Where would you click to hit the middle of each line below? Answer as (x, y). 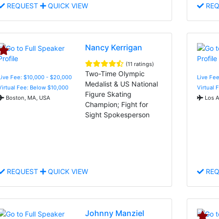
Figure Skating (109, 94)
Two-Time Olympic (115, 73)
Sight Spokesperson (118, 114)
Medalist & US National (122, 84)
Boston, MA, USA (27, 98)
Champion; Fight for (117, 104)
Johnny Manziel (115, 213)
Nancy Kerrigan (114, 47)
